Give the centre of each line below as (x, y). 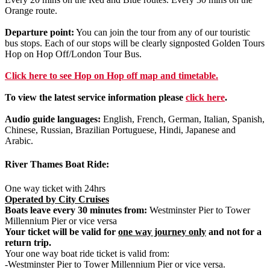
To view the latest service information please (95, 98)
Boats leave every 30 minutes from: (76, 210)
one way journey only (162, 231)
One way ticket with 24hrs (55, 188)
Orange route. (31, 11)
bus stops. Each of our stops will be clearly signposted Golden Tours (135, 43)
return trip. (28, 242)
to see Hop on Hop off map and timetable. (133, 76)
